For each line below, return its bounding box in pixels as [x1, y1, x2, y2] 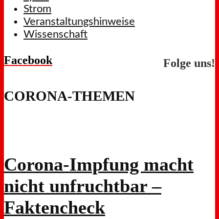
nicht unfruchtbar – [4, 175, 161, 196]
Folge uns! [163, 57, 215, 70]
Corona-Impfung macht [4, 153, 194, 175]
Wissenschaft [23, 29, 88, 40]
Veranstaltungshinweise [23, 16, 135, 27]
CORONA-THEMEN [4, 88, 135, 104]
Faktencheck [4, 197, 105, 218]
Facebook [4, 54, 52, 67]
